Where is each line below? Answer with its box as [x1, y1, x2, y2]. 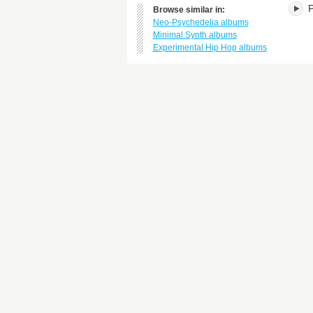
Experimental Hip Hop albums [152, 43, 267, 52]
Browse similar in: [152, 5, 225, 15]
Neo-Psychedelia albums [152, 17, 249, 27]
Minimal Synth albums [152, 30, 237, 40]
